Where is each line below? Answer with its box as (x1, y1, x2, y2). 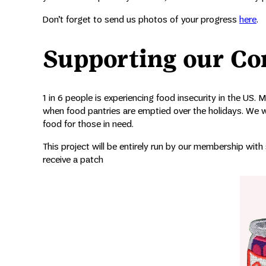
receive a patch (43, 154, 103, 166)
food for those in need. (43, 118, 134, 130)
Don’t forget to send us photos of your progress (43, 13, 239, 25)
